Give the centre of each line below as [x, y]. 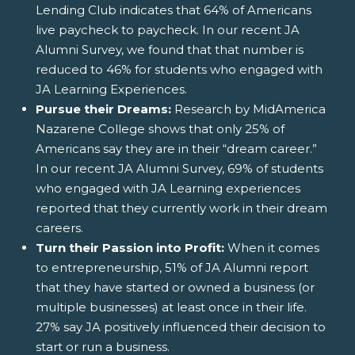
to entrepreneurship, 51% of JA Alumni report [172, 267]
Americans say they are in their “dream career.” [176, 148]
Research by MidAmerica [248, 109]
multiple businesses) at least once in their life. [171, 307]
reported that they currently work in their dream [181, 208]
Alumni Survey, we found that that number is [170, 49]
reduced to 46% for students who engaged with [179, 69]
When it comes [272, 247]
